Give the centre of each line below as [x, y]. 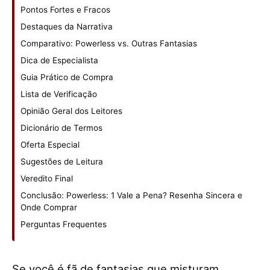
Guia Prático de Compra [67, 77]
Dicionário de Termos [61, 128]
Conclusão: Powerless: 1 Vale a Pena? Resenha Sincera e [131, 196]
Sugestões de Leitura [62, 162]
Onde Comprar [49, 208]
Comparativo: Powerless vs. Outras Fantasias [109, 44]
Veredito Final [47, 179]
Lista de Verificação [59, 94]
